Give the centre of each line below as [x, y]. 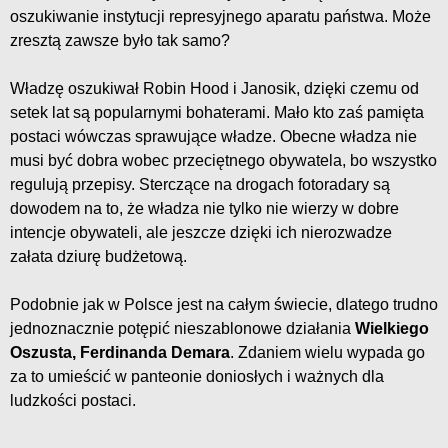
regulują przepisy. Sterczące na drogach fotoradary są [200, 185]
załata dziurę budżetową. [98, 257]
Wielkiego [392, 329]
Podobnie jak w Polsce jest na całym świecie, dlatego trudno [224, 305]
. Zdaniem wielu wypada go [327, 353]
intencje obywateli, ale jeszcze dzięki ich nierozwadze [201, 233]
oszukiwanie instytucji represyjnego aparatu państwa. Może [220, 17]
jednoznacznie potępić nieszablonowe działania [182, 329]
